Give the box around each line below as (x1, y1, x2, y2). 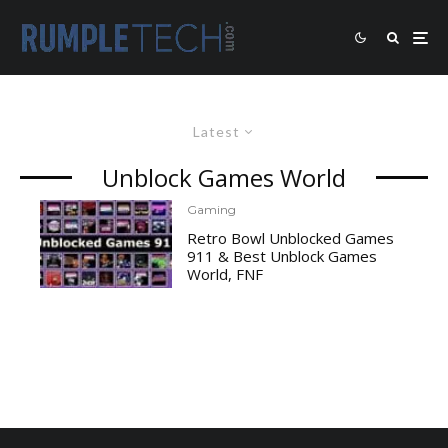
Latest (193, 123, 240, 140)
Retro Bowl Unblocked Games (187, 228, 395, 248)
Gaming (187, 202, 237, 217)
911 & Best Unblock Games (187, 246, 378, 266)
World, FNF (187, 264, 264, 284)
